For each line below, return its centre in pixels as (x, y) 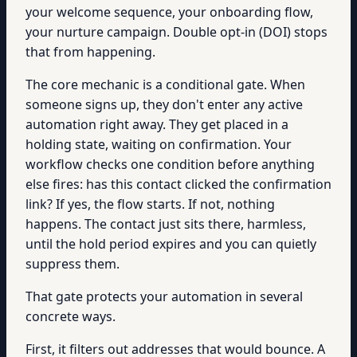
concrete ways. (71, 316)
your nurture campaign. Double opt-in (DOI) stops (177, 32)
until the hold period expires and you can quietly (171, 244)
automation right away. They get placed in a (157, 124)
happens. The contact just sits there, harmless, (166, 224)
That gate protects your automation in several (164, 296)
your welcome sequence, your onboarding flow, (169, 12)
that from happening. (90, 52)
